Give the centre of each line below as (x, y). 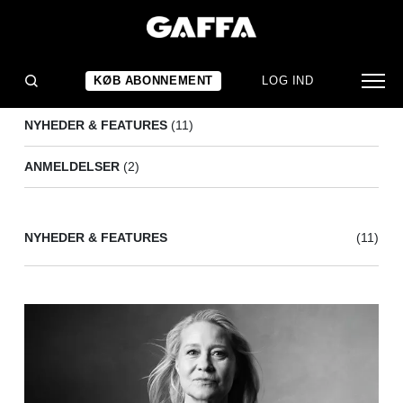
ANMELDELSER (72, 166)
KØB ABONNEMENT (154, 81)
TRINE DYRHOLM (92, 47)
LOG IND (288, 81)
